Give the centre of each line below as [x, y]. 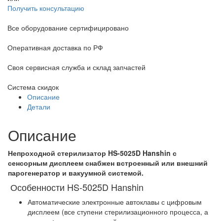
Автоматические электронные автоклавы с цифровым [115, 202]
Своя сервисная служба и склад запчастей [76, 67]
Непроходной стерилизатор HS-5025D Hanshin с [92, 153]
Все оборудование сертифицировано [68, 28]
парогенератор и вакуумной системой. [76, 173]
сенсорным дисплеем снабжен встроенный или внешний [108, 163]
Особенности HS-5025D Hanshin [76, 187]
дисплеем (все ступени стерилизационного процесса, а [118, 212]
